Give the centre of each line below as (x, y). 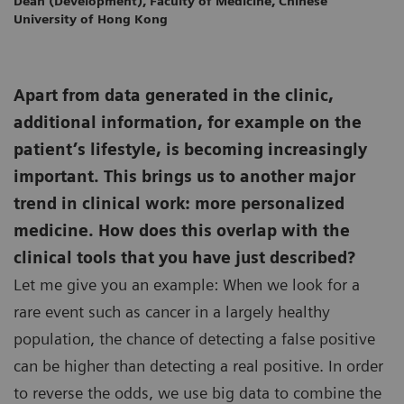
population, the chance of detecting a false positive (194, 339)
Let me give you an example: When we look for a (187, 285)
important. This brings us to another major (184, 177)
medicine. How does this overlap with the (182, 231)
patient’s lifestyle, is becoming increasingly (190, 150)
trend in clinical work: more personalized (179, 204)
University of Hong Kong (91, 19)
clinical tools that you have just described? (184, 258)
